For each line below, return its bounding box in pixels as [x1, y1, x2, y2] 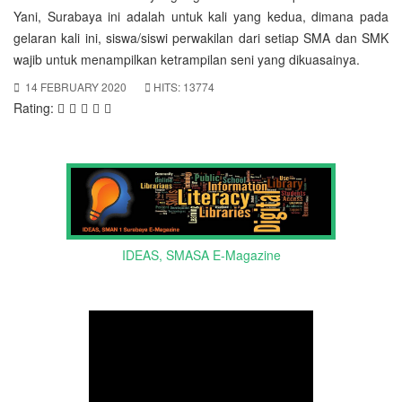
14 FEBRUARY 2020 [25, 79, 127, 94]
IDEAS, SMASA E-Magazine [121, 245, 281, 264]
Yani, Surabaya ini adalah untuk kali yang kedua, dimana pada [13, 7, 389, 25]
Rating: [13, 99, 57, 117]
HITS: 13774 [153, 79, 214, 94]
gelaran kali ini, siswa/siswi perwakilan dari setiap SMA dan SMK [13, 29, 389, 47]
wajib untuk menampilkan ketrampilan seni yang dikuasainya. [13, 50, 360, 68]
